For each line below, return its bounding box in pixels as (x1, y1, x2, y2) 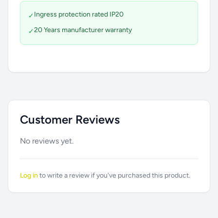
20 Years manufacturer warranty (34, 26, 132, 34)
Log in (20, 171, 38, 180)
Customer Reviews (20, 112, 120, 127)
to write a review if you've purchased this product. (38, 171, 190, 180)
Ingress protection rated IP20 (34, 10, 124, 18)
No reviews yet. (20, 136, 73, 145)
